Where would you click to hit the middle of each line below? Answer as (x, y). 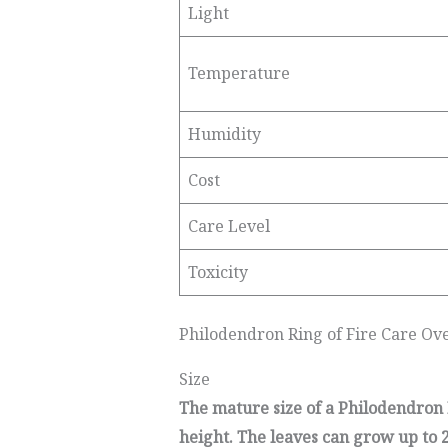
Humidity (224, 134)
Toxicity (217, 272)
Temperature (238, 73)
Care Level (228, 226)
